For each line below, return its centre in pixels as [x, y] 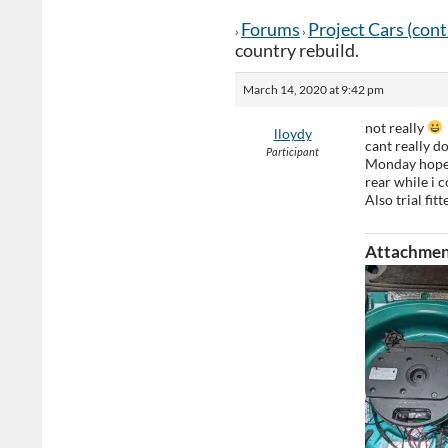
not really [396, 127]
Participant [292, 151]
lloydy [292, 133]
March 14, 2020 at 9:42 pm [313, 89]
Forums [270, 29]
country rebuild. [297, 50]
